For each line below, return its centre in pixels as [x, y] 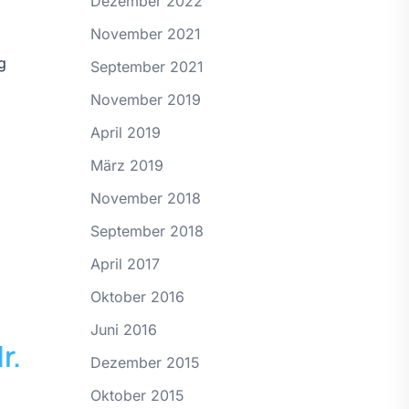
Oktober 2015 [137, 395]
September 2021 [147, 66]
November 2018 [145, 198]
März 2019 [126, 165]
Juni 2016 [123, 329]
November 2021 [145, 33]
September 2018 [147, 231]
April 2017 [125, 263]
